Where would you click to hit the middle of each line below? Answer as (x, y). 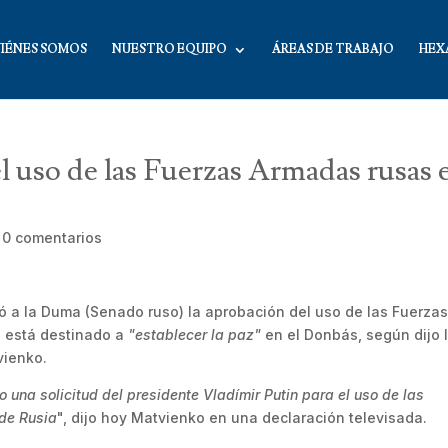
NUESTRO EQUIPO (169, 49)
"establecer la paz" (195, 334)
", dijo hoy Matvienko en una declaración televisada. (242, 417)
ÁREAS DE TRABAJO (333, 49)
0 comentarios (52, 237)
